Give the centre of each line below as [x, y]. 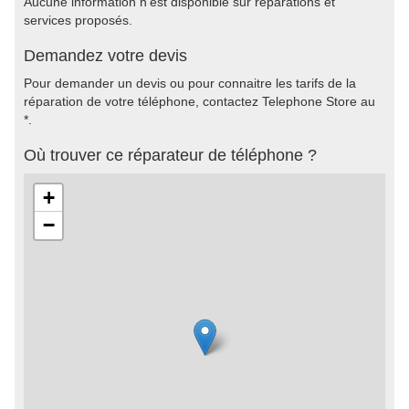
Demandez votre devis [105, 56]
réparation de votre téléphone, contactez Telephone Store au [199, 101]
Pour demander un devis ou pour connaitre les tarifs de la [190, 83]
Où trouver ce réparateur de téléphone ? [170, 155]
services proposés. [78, 20]
